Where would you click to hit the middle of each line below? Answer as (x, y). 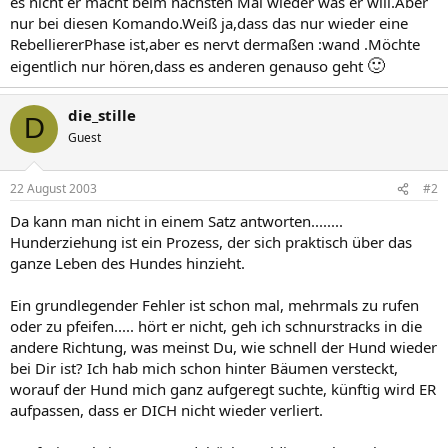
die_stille (102, 114)
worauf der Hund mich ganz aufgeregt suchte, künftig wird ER (223, 389)
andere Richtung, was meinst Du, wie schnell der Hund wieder (223, 347)
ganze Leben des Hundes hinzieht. (127, 263)
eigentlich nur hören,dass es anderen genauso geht (188, 65)
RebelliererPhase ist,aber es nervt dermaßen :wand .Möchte (215, 43)
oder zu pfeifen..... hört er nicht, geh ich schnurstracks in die (216, 326)
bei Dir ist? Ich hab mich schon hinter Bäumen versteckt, (204, 368)
